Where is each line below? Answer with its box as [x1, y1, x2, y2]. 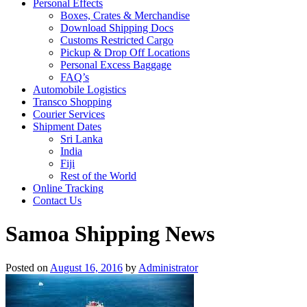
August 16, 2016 [50, 261, 123, 273]
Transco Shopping [33, 96, 112, 108]
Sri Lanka [60, 133, 103, 145]
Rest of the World [60, 170, 136, 182]
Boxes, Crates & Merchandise [60, 10, 190, 21]
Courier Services [33, 108, 105, 120]
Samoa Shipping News [5, 221, 214, 247]
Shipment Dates [33, 121, 101, 132]
